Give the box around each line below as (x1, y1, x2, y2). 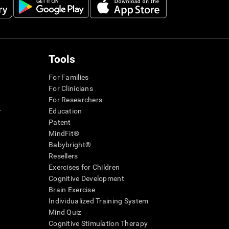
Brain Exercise (49, 186, 95, 194)
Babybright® (49, 141, 91, 149)
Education (49, 107, 82, 116)
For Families (49, 73, 89, 82)
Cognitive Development (49, 174, 124, 183)
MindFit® (49, 129, 80, 138)
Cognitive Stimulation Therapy (49, 219, 148, 228)
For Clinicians (49, 84, 93, 93)
